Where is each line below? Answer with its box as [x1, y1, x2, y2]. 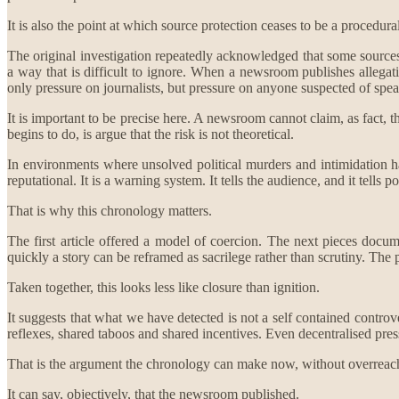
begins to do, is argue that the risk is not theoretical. [7, 126, 294, 142]
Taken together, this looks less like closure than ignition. [7, 279, 320, 295]
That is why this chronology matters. [7, 202, 212, 218]
